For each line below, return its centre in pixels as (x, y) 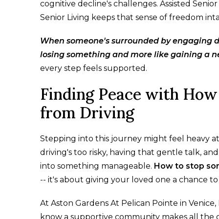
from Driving (87, 113)
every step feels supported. (94, 68)
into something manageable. (97, 166)
